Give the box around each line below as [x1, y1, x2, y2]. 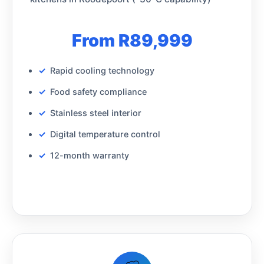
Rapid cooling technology [50, 65, 154, 75]
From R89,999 [71, 29, 193, 51]
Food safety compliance [50, 86, 147, 97]
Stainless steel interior [50, 107, 141, 118]
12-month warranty [50, 150, 129, 160]
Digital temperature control [50, 128, 160, 139]
